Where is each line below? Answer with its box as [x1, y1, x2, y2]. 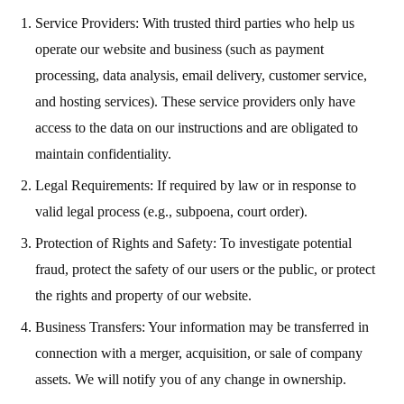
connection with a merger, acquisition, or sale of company [34, 344, 363, 361]
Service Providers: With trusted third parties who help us [34, 14, 354, 31]
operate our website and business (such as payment [34, 41, 324, 57]
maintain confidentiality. [34, 145, 171, 161]
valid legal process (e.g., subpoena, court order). [34, 203, 308, 219]
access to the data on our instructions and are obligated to [34, 119, 358, 135]
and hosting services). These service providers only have [34, 93, 355, 109]
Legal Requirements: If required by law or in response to [34, 177, 356, 193]
